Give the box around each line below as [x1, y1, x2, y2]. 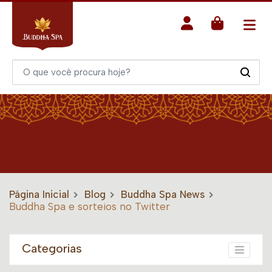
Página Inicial [9, 188, 69, 201]
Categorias [22, 241, 82, 256]
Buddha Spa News [121, 188, 205, 201]
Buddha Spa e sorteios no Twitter [9, 200, 170, 213]
